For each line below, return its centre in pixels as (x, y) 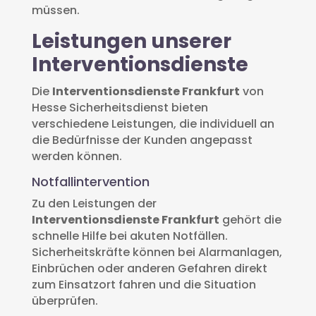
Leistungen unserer (131, 41)
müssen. (55, 10)
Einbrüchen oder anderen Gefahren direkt (149, 268)
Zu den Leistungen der (94, 203)
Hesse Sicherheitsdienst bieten (120, 107)
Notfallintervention (90, 181)
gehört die (250, 219)
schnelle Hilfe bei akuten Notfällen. (129, 236)
